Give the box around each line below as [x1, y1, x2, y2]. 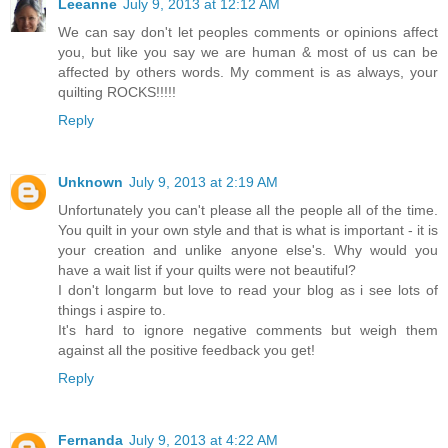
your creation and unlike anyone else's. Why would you [58, 241, 438, 258]
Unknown [58, 173, 123, 190]
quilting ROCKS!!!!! [58, 83, 176, 100]
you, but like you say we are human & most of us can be [58, 43, 438, 60]
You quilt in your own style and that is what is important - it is [58, 221, 438, 238]
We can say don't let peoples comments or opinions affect [58, 23, 438, 40]
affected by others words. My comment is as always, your [58, 63, 438, 80]
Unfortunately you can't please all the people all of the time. [58, 201, 438, 218]
